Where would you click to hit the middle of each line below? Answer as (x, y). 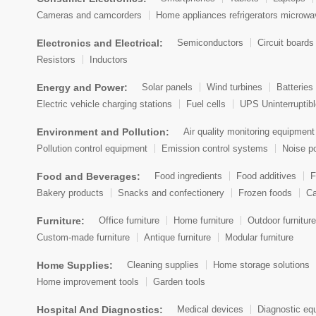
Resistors (56, 59)
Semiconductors (210, 43)
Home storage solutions (261, 265)
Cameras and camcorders (89, 15)
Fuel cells (206, 104)
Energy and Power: (82, 87)
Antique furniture (177, 237)
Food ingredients (188, 176)
